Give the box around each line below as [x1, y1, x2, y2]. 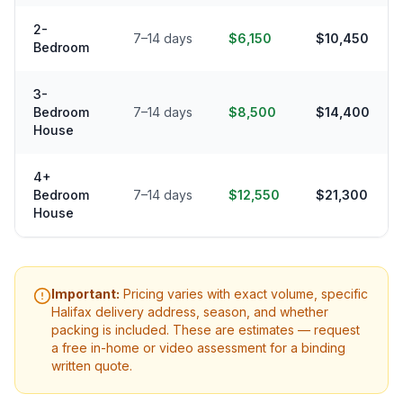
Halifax [51, 304, 92, 320]
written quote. [51, 358, 132, 374]
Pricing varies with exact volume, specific [120, 286, 368, 302]
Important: [51, 286, 120, 302]
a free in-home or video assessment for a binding [51, 340, 345, 356]
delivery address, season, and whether [92, 304, 328, 320]
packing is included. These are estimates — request [51, 322, 360, 338]
